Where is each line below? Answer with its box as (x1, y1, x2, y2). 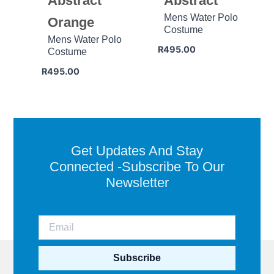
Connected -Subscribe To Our (50, 158, 224, 174)
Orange (48, 15, 94, 31)
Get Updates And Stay (71, 143, 203, 158)
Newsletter (105, 174, 169, 190)
